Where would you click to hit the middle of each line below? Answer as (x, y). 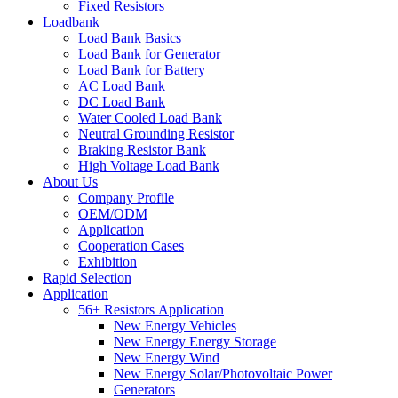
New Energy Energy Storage (195, 341)
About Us (70, 181)
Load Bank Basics (130, 37)
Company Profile (126, 197)
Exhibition (107, 261)
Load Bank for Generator (149, 53)
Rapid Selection (87, 277)
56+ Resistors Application (151, 309)
